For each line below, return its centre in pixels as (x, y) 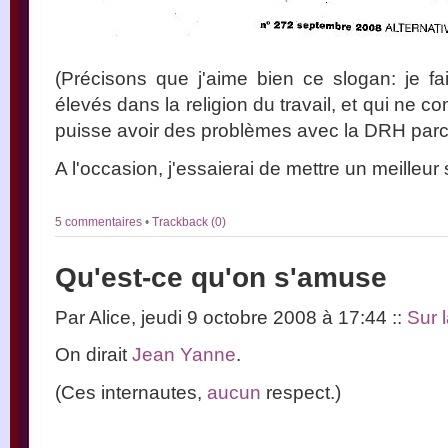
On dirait (93, 353)
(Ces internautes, (131, 391)
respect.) (301, 391)
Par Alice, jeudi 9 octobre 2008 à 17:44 (223, 316)
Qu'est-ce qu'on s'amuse (221, 277)
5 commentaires (100, 221)
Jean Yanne (184, 353)
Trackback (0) (189, 221)
